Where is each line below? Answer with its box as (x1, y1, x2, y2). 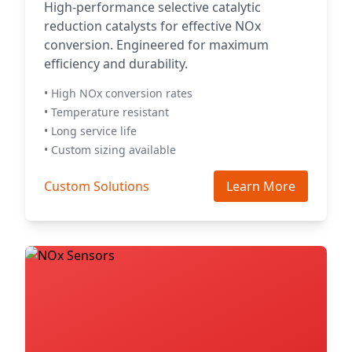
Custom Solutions (44, 178, 149, 195)
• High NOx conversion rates (44, 86, 192, 101)
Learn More (226, 178, 295, 195)
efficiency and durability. (44, 55, 188, 72)
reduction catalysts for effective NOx (44, 17, 261, 35)
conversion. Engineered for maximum (44, 36, 269, 53)
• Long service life (44, 123, 137, 138)
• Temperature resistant (44, 104, 169, 119)
